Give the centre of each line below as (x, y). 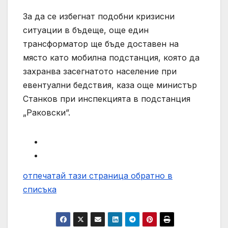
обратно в (152, 175)
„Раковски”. (47, 112)
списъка (40, 189)
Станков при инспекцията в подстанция (107, 98)
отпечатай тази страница (77, 175)
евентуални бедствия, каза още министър (110, 85)
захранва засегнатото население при (100, 71)
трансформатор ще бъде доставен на (101, 44)
